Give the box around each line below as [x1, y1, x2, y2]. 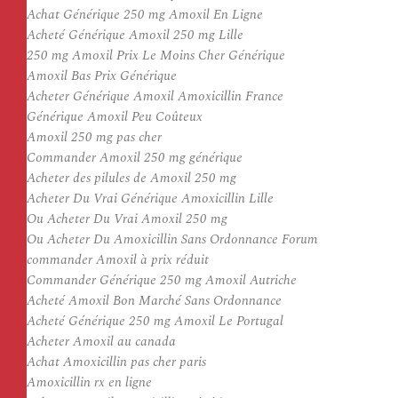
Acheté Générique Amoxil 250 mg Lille [27, 25, 243, 45]
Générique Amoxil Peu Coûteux [27, 107, 203, 127]
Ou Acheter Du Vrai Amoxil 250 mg [27, 209, 227, 229]
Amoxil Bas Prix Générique [27, 66, 177, 86]
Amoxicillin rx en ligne [27, 372, 152, 393]
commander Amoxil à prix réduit [27, 250, 209, 270]
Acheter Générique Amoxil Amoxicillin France [27, 86, 283, 107]
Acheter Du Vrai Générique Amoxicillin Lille [27, 188, 274, 209]
